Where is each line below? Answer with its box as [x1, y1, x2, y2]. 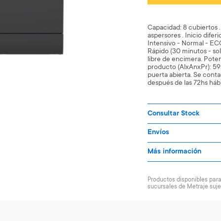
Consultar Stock [147, 110, 200, 118]
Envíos [147, 129, 170, 137]
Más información [147, 148, 202, 156]
